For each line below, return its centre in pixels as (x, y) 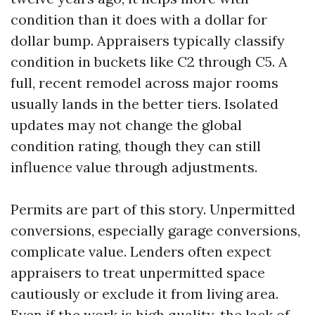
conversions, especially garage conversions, (155, 230)
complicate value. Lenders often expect (141, 251)
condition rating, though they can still (136, 146)
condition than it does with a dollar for (139, 19)
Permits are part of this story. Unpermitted (153, 209)
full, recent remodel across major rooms (144, 83)
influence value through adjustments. (134, 167)
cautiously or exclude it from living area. (144, 294)
